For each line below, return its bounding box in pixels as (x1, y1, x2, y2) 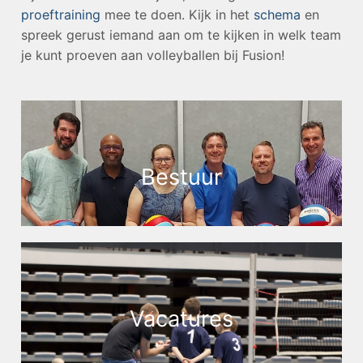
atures (168, 305, 233, 333)
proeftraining (21, 6, 100, 23)
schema (254, 6, 301, 23)
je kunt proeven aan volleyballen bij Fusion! (21, 47, 284, 64)
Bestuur (141, 163, 222, 190)
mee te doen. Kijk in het (100, 6, 254, 23)
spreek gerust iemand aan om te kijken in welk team (21, 27, 341, 44)
